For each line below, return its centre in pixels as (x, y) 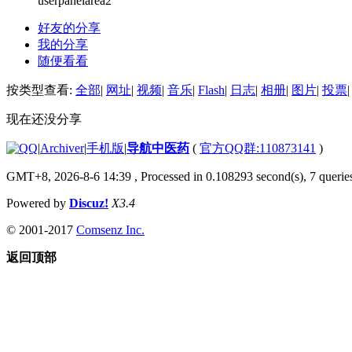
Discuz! (89, 203)
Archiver (62, 148)
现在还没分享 (44, 119)
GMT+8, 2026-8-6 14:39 (69, 176)
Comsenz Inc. (110, 229)
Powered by (38, 203)
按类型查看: (41, 90)
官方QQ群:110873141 (258, 148)
